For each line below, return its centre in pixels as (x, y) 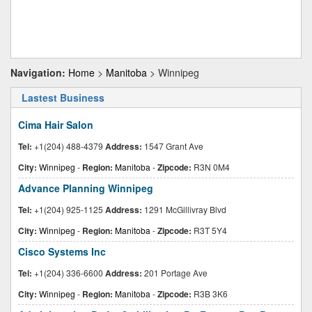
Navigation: (38, 72)
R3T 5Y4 (209, 230)
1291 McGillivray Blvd (184, 209)
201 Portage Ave (175, 273)
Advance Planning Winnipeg (86, 188)
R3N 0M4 (211, 167)
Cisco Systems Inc (62, 251)
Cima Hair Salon (56, 125)
